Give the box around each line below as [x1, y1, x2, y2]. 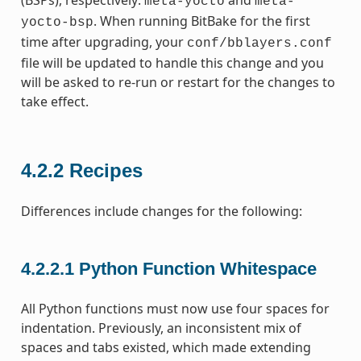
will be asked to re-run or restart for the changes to [20, 73, 335, 92]
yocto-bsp [20, 15, 93, 31]
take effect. [20, 93, 89, 111]
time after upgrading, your [20, 33, 187, 52]
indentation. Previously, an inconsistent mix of [20, 318, 301, 337]
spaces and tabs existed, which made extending [20, 338, 311, 356]
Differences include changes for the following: [20, 202, 302, 221]
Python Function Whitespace [78, 258, 317, 279]
